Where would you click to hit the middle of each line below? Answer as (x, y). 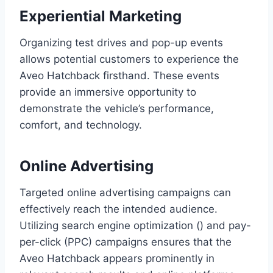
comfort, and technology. (81, 125)
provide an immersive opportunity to (108, 92)
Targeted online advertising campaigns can (125, 192)
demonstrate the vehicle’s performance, (117, 108)
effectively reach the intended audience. (119, 209)
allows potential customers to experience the (129, 59)
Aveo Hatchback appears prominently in (117, 258)
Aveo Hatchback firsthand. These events (119, 75)
